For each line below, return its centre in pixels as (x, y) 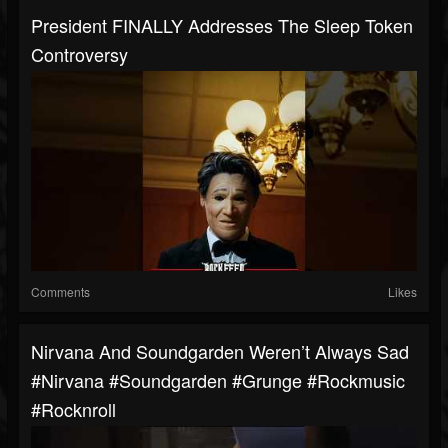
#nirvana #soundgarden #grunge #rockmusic (218, 380)
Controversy (79, 54)
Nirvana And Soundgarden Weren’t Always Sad (220, 351)
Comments (60, 292)
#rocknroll (73, 409)
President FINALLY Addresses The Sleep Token (222, 25)
